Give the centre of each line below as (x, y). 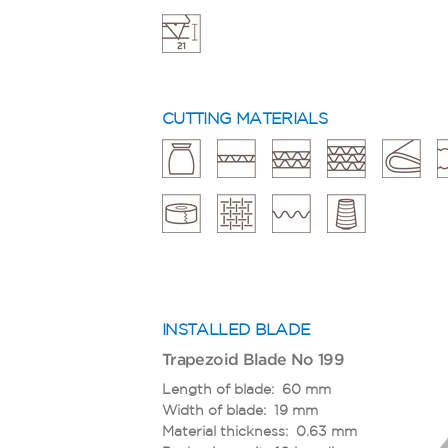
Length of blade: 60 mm (246, 388)
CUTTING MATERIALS (245, 117)
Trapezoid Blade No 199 (253, 358)
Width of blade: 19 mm (240, 409)
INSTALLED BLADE (236, 328)
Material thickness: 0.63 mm (259, 430)
